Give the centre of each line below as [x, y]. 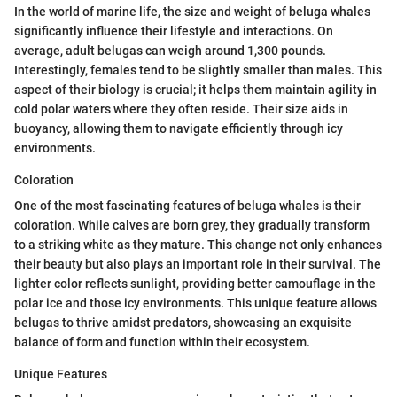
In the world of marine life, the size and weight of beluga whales [192, 11]
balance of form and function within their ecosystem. [162, 342]
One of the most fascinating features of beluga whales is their [187, 205]
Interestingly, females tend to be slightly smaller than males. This [198, 70]
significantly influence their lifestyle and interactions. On [174, 31]
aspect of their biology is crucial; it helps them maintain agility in [195, 89]
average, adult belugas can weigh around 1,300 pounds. [170, 50]
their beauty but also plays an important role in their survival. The [198, 264]
